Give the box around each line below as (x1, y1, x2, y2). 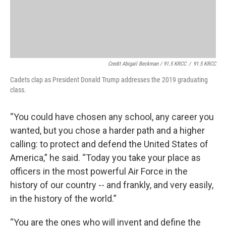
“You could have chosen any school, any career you (10, 111, 214, 122)
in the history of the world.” (10, 193, 117, 204)
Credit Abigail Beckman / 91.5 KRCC (108, 61, 186, 67)
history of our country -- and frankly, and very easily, (10, 180, 213, 190)
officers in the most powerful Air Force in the (10, 166, 188, 177)
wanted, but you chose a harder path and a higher (10, 125, 205, 136)
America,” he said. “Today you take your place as (10, 152, 201, 163)
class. (10, 86, 26, 94)
